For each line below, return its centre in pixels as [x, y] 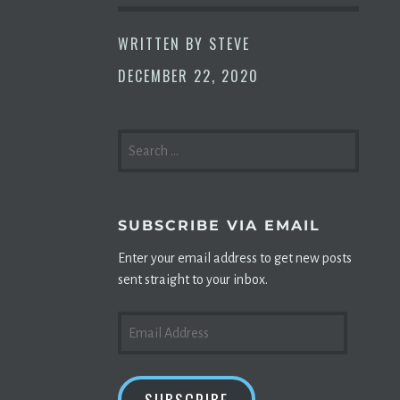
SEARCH [144, 139]
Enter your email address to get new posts [235, 258]
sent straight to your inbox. [193, 279]
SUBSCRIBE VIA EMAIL [219, 225]
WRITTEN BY [163, 44]
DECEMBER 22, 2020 [188, 76]
